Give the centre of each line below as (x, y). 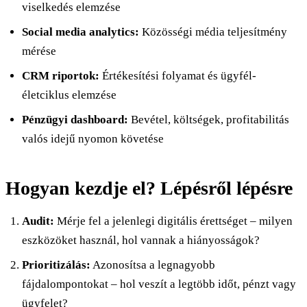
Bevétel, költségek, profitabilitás (209, 119)
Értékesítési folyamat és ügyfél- (178, 75)
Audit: (38, 221)
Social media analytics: (81, 32)
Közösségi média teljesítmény (213, 32)
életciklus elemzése (69, 95)
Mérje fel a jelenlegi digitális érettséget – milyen (173, 221)
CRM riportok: (61, 75)
